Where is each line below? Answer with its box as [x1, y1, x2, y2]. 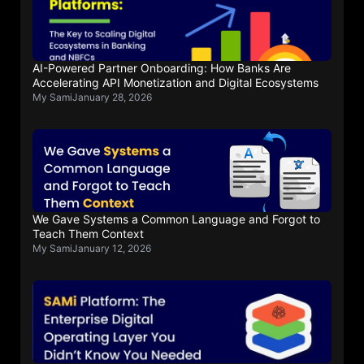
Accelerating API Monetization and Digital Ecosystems [32, 76, 318, 89]
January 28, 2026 [72, 91, 152, 103]
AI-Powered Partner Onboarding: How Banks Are [32, 61, 291, 75]
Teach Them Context [32, 227, 144, 240]
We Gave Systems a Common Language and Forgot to [32, 212, 320, 226]
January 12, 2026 [72, 242, 151, 254]
